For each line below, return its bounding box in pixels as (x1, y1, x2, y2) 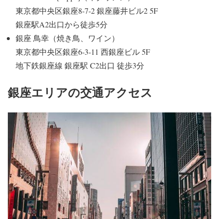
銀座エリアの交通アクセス (8, 83, 153, 101)
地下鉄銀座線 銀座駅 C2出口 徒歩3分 (16, 60, 144, 70)
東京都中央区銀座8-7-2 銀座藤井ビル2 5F (16, 5, 158, 16)
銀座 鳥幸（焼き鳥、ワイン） (16, 32, 119, 43)
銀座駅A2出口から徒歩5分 (16, 19, 108, 29)
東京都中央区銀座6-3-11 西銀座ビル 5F (16, 46, 150, 57)
